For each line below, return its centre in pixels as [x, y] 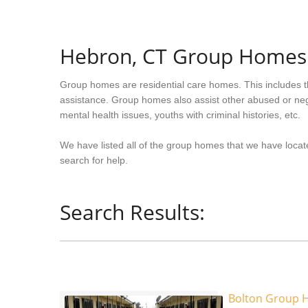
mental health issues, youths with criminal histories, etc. [180, 115]
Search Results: [132, 212]
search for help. [94, 160]
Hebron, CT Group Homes [183, 56]
